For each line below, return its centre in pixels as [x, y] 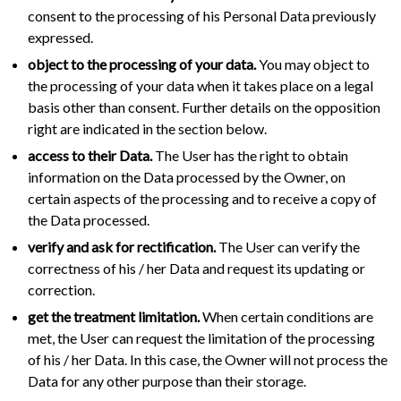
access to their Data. [90, 156]
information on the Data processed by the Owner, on [187, 177]
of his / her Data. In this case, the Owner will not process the [208, 360]
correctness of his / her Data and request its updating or [196, 269]
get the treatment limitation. [114, 317]
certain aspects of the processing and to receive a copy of [202, 199]
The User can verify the [288, 247]
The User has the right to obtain [250, 156]
